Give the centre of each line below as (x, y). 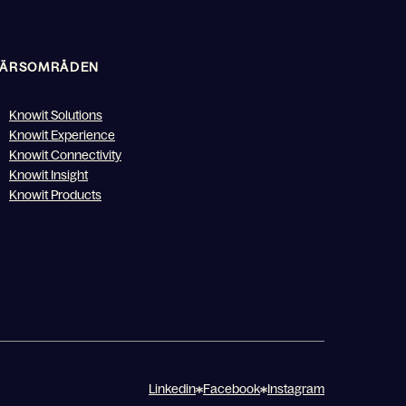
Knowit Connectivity (65, 155)
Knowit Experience (62, 135)
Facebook (232, 388)
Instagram (296, 388)
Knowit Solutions (56, 115)
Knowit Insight (48, 174)
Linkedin (172, 388)
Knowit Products (55, 194)
